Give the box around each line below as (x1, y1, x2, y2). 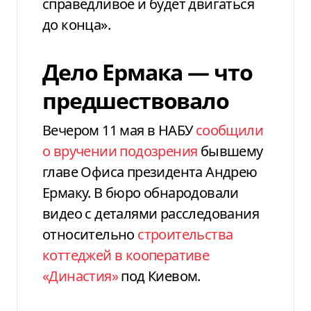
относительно (42, 224, 138, 244)
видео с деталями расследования (42, 203, 259, 223)
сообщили (195, 120, 264, 140)
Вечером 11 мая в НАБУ (42, 120, 196, 140)
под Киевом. (118, 266, 201, 285)
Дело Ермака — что (42, 56, 253, 87)
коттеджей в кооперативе (42, 245, 210, 264)
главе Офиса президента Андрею (42, 162, 258, 181)
